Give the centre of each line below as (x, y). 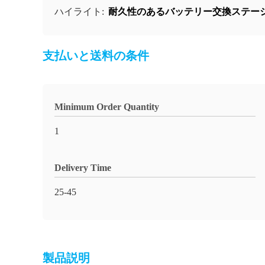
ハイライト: (80, 12)
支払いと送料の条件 (96, 56)
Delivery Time (83, 168)
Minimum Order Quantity (107, 107)
